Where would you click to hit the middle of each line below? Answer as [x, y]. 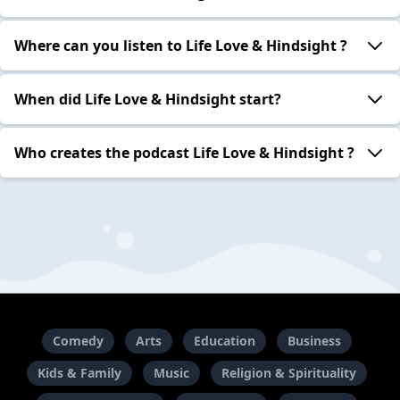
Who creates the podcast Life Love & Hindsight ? [184, 152]
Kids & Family [79, 373]
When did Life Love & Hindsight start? [148, 99]
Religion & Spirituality [288, 373]
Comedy [78, 341]
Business [314, 341]
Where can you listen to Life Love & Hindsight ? [181, 45]
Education [224, 341]
